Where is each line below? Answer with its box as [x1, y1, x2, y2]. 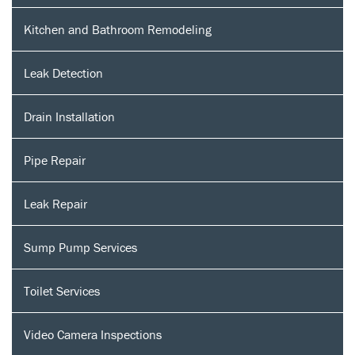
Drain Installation [24, 108, 115, 124]
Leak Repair [24, 195, 87, 212]
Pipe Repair [24, 151, 86, 168]
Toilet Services [24, 282, 100, 299]
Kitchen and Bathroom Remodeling [24, 21, 212, 37]
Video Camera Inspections [24, 326, 162, 342]
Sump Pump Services [24, 239, 137, 255]
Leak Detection [24, 64, 103, 81]
